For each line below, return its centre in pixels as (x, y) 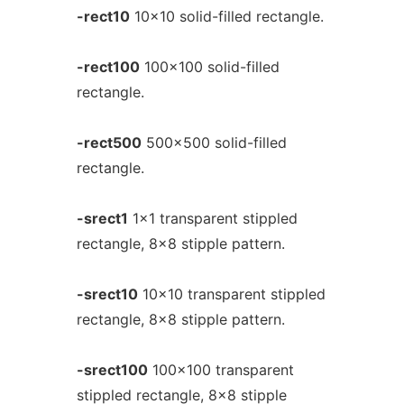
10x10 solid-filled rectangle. (226, 16)
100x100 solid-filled (209, 67)
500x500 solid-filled (214, 142)
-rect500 (109, 142)
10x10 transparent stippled (231, 294)
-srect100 (112, 370)
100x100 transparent (220, 370)
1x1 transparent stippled (212, 218)
